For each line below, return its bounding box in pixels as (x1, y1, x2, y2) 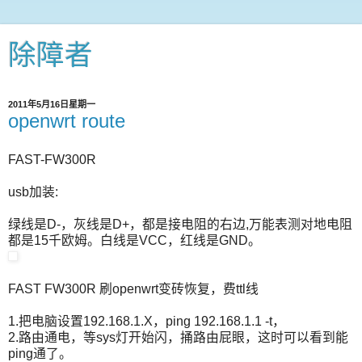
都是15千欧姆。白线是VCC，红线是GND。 (8, 233, 261, 247)
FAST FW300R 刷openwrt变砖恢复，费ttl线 (8, 281, 259, 296)
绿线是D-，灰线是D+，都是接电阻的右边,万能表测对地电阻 (8, 217, 352, 231)
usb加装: (8, 184, 58, 199)
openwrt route (8, 110, 125, 132)
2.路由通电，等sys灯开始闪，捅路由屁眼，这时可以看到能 (8, 330, 348, 344)
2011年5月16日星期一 (8, 99, 95, 109)
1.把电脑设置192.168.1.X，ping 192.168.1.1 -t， (8, 314, 285, 328)
